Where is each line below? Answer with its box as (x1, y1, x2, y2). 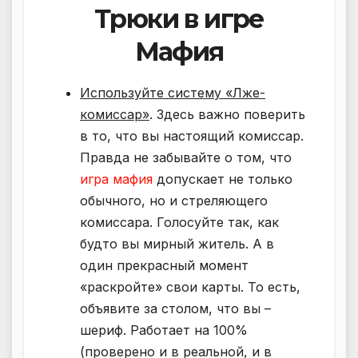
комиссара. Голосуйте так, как (80, 213, 279, 230)
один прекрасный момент (80, 257, 249, 273)
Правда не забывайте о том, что (80, 149, 292, 165)
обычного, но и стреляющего (80, 192, 268, 209)
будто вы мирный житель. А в (80, 235, 274, 252)
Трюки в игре (94, 2, 264, 34)
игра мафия (80, 170, 153, 187)
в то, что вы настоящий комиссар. (80, 127, 304, 144)
